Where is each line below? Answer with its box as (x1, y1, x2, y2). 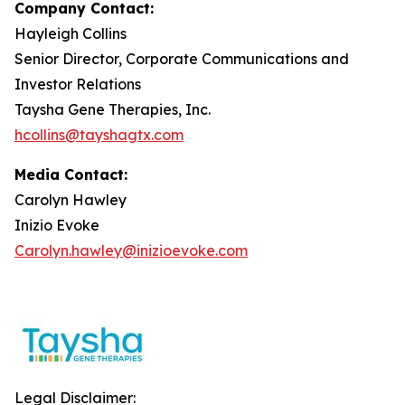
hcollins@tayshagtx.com (14, 126, 184, 144)
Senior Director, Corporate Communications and (14, 50, 349, 68)
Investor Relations (14, 75, 141, 93)
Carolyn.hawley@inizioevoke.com (14, 241, 248, 259)
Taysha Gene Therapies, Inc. (14, 100, 211, 118)
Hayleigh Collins (14, 24, 127, 42)
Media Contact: (14, 165, 127, 184)
